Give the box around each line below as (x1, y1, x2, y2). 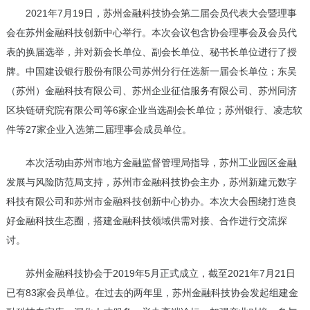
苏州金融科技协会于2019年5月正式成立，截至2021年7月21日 (25, 268, 295, 280)
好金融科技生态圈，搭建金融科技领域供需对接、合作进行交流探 (6, 215, 287, 227)
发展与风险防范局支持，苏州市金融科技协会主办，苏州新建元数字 (6, 176, 297, 188)
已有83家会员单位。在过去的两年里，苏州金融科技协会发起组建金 (6, 287, 298, 299)
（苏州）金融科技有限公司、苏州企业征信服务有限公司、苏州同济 (6, 85, 297, 97)
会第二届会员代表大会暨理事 (170, 8, 297, 19)
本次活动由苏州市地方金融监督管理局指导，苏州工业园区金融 (25, 157, 297, 169)
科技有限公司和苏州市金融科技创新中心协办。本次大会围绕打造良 (6, 196, 297, 208)
